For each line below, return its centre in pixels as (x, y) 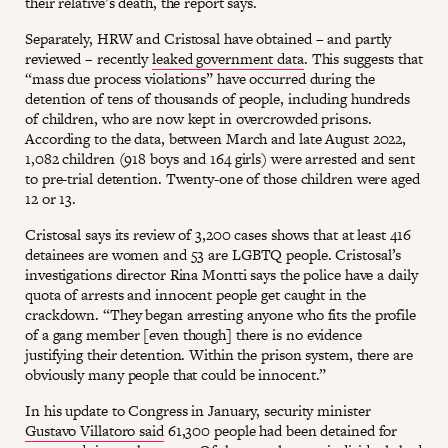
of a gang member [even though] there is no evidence (193, 335)
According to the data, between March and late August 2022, (216, 139)
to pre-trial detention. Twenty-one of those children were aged (222, 179)
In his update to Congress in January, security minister (198, 411)
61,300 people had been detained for (280, 431)
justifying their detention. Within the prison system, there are (219, 355)
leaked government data (228, 59)
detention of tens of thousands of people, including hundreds (217, 99)
